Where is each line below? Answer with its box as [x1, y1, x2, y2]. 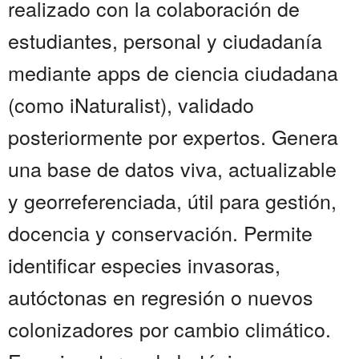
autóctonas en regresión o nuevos [8, 282, 313, 312]
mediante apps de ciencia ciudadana [8, 58, 338, 87]
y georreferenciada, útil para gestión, [8, 186, 337, 216]
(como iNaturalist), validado [8, 90, 254, 119]
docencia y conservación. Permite [8, 218, 313, 248]
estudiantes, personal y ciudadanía [8, 26, 322, 55]
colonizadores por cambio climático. [8, 314, 331, 344]
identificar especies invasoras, [8, 250, 280, 280]
